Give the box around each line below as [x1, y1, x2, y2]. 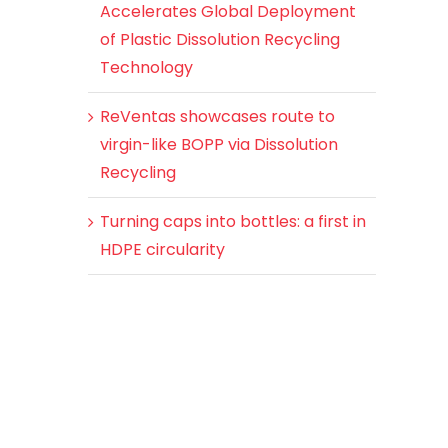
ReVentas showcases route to [100, 104, 335, 128]
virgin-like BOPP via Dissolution [100, 132, 338, 156]
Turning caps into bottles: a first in [100, 209, 366, 233]
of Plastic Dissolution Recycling [100, 27, 340, 51]
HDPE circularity [100, 237, 225, 261]
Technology [100, 55, 193, 79]
